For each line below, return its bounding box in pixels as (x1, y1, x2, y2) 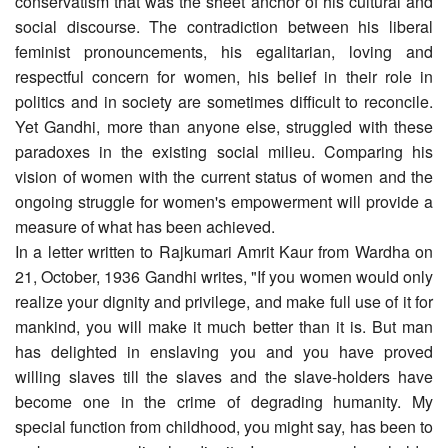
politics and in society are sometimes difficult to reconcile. (15, 89, 433, 113)
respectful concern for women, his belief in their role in (15, 64, 433, 88)
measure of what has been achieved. (15, 214, 275, 238)
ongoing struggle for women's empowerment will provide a (15, 189, 433, 213)
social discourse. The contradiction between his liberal (15, 14, 433, 38)
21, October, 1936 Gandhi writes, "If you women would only (15, 264, 433, 288)
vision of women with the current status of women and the (15, 164, 433, 188)
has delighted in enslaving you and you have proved (15, 339, 433, 363)
